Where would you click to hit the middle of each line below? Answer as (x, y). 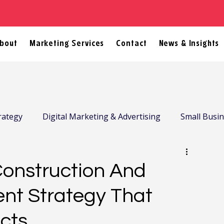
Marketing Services (67, 43)
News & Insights (189, 43)
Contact (131, 43)
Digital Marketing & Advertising (101, 116)
